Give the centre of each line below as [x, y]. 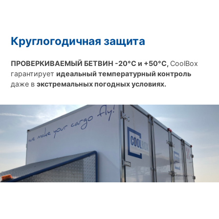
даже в [23, 84]
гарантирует [33, 73]
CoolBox [184, 63]
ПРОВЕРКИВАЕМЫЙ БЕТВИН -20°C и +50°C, [90, 63]
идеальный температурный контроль [123, 73]
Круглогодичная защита [78, 41]
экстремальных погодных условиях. [101, 84]
